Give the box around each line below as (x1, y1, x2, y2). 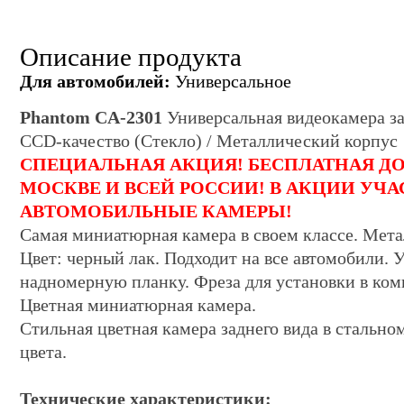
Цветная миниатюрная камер (20, 295, 243, 315)
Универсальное (170, 72, 291, 91)
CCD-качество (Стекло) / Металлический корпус (20, 131, 398, 151)
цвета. (20, 342, 67, 362)
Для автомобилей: (20, 72, 170, 91)
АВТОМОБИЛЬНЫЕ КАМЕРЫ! (20, 201, 292, 221)
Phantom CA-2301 (20, 107, 162, 127)
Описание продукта (20, 43, 242, 71)
